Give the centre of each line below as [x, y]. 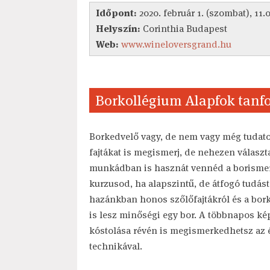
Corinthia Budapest [184, 28]
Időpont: [116, 13]
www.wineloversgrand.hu [176, 44]
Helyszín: [118, 28]
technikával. [115, 246]
